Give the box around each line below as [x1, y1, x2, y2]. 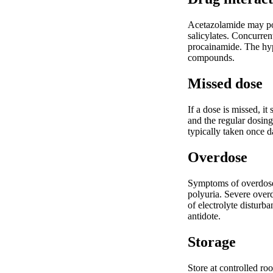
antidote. [188, 210, 221, 221]
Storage [188, 233, 236, 250]
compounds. [188, 52, 235, 63]
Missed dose [188, 76, 263, 92]
